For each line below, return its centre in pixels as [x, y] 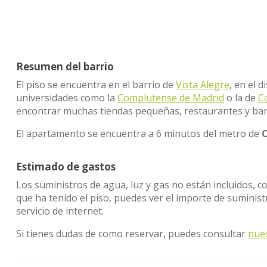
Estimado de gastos [66, 167]
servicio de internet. [60, 211]
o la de [241, 98]
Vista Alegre [203, 85]
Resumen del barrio [65, 66]
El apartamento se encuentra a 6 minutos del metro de [139, 133]
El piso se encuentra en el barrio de [96, 85]
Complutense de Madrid [171, 98]
